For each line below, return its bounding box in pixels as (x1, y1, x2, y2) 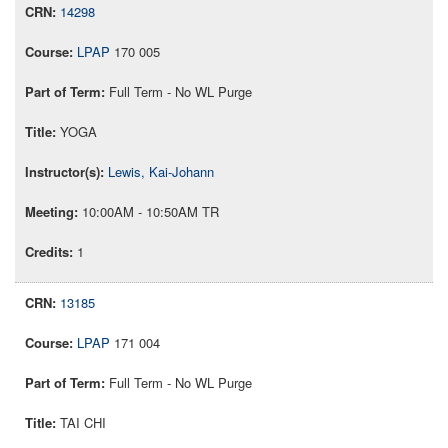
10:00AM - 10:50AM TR (82, 202, 219, 222)
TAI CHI (60, 413, 106, 433)
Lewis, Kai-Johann (108, 162, 214, 182)
